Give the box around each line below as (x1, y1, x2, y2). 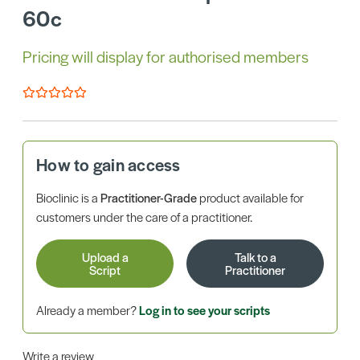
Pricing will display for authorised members (22, 45, 309, 68)
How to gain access (36, 153, 181, 177)
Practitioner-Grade (100, 189, 197, 207)
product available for (197, 189, 304, 207)
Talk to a (234, 248, 276, 266)
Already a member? (36, 301, 139, 319)
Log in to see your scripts (139, 301, 270, 319)
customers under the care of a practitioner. (36, 208, 252, 226)
